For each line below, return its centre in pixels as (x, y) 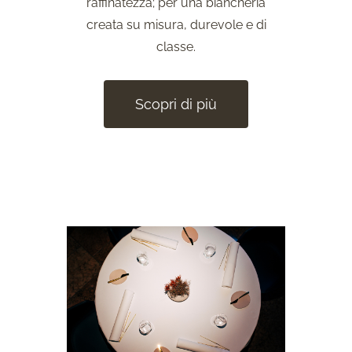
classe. (176, 46)
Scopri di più (176, 104)
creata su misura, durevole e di (176, 24)
